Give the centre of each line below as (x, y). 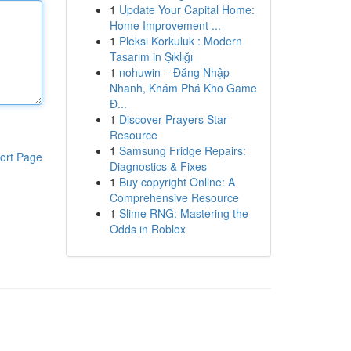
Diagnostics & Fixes (158, 166)
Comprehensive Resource (174, 197)
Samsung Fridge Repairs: (182, 150)
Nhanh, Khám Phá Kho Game (183, 88)
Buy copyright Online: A (177, 182)
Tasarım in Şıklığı (151, 56)
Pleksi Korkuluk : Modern (180, 41)
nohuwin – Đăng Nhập (174, 72)
